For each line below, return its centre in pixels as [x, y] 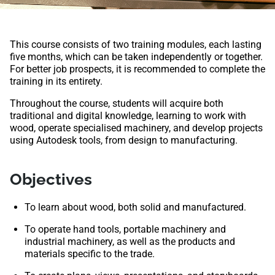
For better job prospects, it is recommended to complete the [137, 69]
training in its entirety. [56, 81]
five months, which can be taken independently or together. [136, 57]
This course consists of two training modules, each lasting [136, 45]
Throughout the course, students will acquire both [117, 103]
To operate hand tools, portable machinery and [125, 230]
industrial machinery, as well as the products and [130, 242]
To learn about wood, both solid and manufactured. [135, 207]
